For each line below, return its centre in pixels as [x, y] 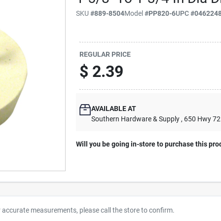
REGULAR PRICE [105, 54]
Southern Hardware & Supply [136, 119]
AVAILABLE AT [114, 108]
